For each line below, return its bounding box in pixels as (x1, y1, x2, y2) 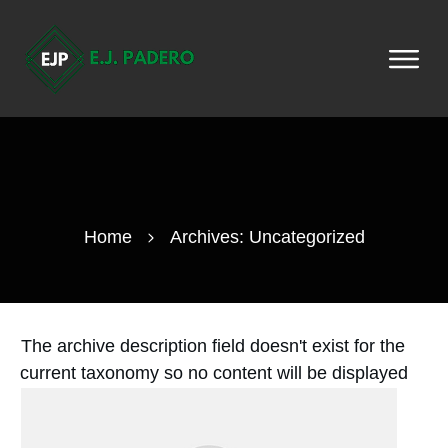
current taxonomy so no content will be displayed (20, 363, 408, 383)
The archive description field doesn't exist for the (21, 336, 405, 356)
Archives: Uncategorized (169, 227, 365, 247)
